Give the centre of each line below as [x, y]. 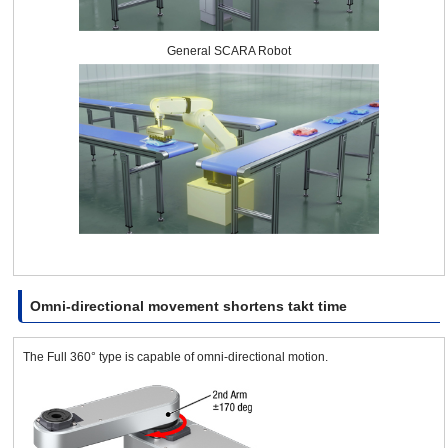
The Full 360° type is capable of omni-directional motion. [175, 356]
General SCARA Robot [229, 51]
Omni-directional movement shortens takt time [188, 305]
